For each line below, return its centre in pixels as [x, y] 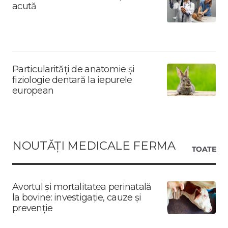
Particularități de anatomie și [74, 69]
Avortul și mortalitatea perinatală [82, 187]
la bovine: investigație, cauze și [77, 197]
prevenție [33, 208]
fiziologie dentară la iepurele [72, 80]
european [33, 90]
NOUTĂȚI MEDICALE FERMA [94, 145]
